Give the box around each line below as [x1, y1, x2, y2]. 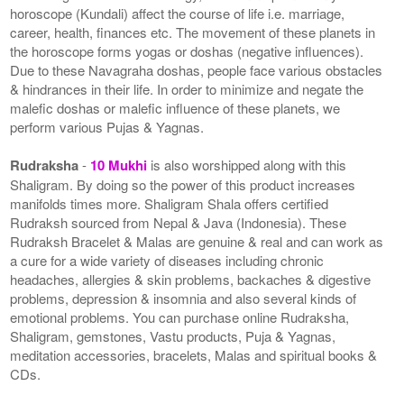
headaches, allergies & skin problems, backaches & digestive [10, 269, 372, 289]
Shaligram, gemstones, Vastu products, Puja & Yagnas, [10, 326, 336, 345]
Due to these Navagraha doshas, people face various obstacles [10, 60, 383, 79]
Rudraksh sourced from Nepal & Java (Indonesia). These [10, 212, 347, 232]
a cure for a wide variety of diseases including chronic [10, 250, 325, 270]
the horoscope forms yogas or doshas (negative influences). [10, 41, 364, 60]
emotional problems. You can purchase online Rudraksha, [10, 307, 350, 326]
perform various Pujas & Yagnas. [10, 116, 205, 136]
